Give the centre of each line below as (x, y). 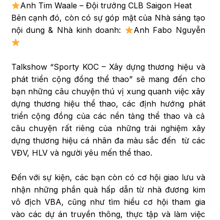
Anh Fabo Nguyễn (169, 30)
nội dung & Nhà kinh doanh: (68, 30)
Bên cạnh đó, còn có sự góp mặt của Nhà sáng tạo (108, 18)
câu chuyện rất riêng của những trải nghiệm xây (108, 128)
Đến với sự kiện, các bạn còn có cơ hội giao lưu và (108, 178)
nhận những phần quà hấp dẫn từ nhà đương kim (108, 190)
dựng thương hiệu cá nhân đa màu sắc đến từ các (108, 141)
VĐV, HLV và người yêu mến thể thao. (83, 153)
